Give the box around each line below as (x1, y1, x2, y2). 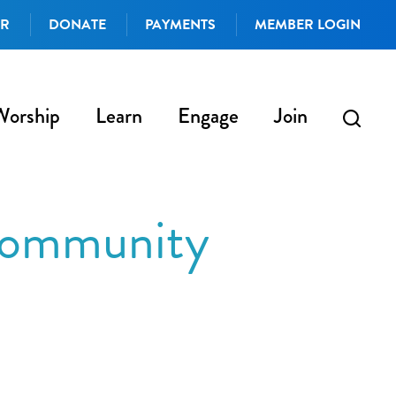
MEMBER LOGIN (254, 14, 361, 35)
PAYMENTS (144, 14, 216, 35)
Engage (177, 100, 239, 131)
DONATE (48, 14, 106, 35)
